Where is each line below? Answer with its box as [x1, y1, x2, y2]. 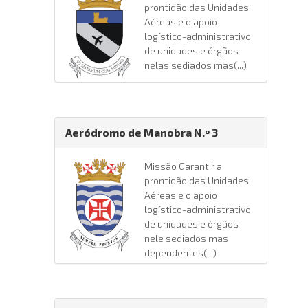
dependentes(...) [144, 246, 217, 258]
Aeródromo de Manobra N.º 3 [65, 125, 218, 139]
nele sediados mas [144, 232, 228, 244]
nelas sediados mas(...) [144, 59, 247, 71]
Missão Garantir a [144, 159, 222, 172]
